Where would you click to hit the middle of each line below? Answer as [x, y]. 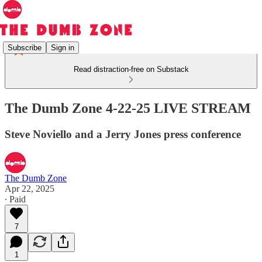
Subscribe [25, 47]
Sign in [63, 47]
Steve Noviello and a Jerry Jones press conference [123, 134]
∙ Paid [15, 199]
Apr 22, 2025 [30, 188]
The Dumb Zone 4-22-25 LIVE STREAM [128, 108]
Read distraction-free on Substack [131, 69]
